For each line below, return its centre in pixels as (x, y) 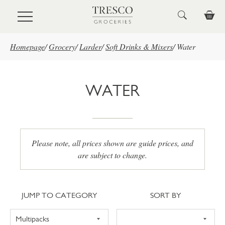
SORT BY (166, 195)
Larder (90, 46)
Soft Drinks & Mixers (139, 46)
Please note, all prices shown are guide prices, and (113, 143)
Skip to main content (40, 13)
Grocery (62, 46)
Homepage (27, 46)
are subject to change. (113, 155)
